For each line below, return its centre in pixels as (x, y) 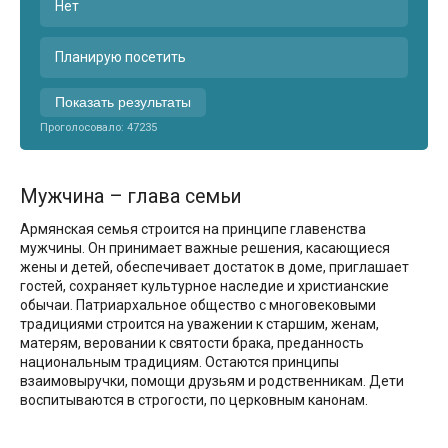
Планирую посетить (120, 57)
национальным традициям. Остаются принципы (179, 361)
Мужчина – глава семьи (131, 197)
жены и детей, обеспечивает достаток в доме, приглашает (214, 266)
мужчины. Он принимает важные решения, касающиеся (205, 247)
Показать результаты (123, 102)
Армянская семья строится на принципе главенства (193, 228)
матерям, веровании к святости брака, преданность (192, 342)
